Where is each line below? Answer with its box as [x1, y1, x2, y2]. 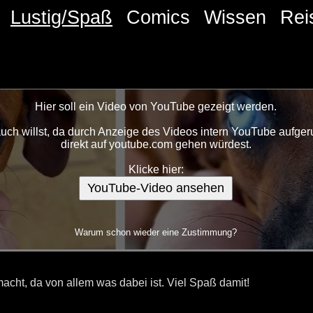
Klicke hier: [128, 163, 184, 176]
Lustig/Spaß [10, 6, 112, 28]
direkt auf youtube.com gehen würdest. [60, 138, 252, 151]
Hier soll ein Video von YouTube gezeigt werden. [35, 101, 277, 113]
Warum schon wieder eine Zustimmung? [75, 227, 237, 238]
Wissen [204, 6, 266, 28]
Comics [126, 6, 190, 28]
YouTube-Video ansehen [87, 181, 224, 196]
